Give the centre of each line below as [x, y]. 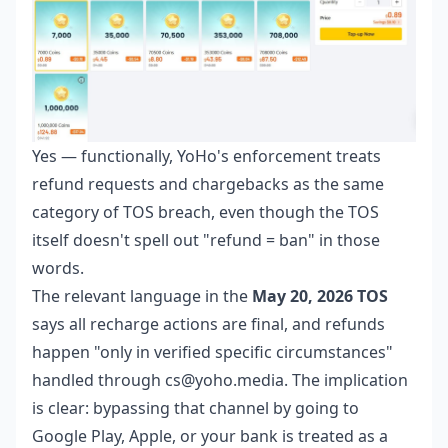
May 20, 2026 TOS [320, 295]
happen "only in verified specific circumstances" [212, 351]
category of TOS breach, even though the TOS [205, 211]
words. [58, 267]
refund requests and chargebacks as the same [208, 183]
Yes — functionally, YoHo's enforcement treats [206, 155]
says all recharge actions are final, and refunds [208, 323]
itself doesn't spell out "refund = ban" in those [206, 239]
